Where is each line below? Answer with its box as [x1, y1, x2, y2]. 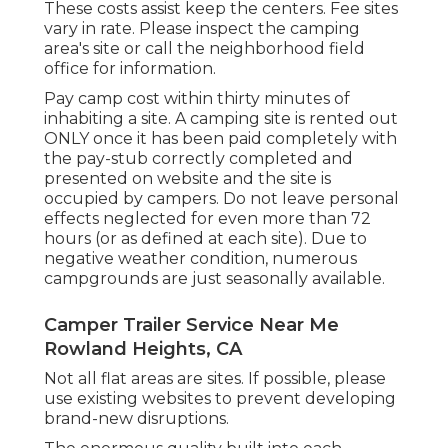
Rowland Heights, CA [44, 338, 242, 361]
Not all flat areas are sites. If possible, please [44, 369, 386, 389]
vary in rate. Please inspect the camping [44, 19, 360, 39]
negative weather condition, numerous [44, 249, 357, 269]
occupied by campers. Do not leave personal [44, 189, 399, 209]
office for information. [44, 59, 216, 79]
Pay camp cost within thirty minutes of [44, 89, 350, 109]
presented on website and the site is [44, 169, 331, 189]
